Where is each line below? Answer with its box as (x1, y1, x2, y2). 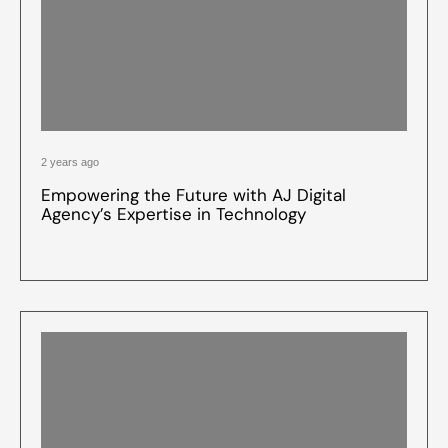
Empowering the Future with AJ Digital (41, 183, 346, 206)
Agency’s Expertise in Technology (41, 202, 306, 225)
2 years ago (41, 155, 99, 168)
